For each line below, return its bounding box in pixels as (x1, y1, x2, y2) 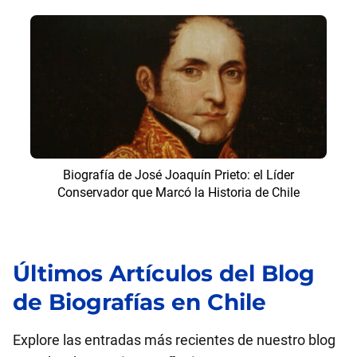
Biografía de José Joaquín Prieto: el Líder (63, 167, 294, 182)
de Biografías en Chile (13, 288, 266, 316)
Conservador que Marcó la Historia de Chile (57, 185, 300, 200)
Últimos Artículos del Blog (13, 260, 315, 287)
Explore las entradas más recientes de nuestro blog (13, 331, 335, 348)
